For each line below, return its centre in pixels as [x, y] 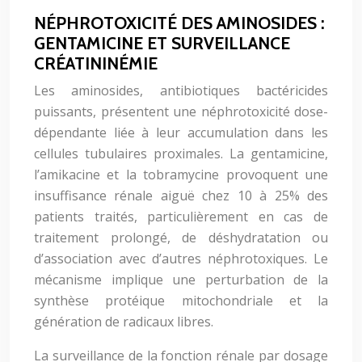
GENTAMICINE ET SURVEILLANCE [162, 43]
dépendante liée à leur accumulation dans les [181, 133]
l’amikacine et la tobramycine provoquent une [181, 175]
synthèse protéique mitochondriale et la [181, 301]
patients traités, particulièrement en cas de [181, 217]
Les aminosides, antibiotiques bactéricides [181, 90]
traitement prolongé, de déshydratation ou [181, 238]
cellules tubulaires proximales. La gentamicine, [181, 154]
